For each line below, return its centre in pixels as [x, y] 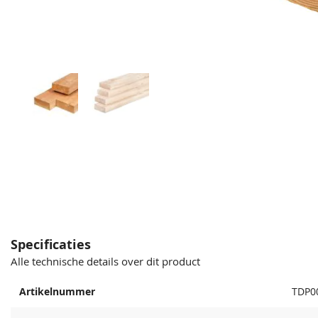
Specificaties [51, 244]
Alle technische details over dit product [105, 261]
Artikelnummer [57, 291]
